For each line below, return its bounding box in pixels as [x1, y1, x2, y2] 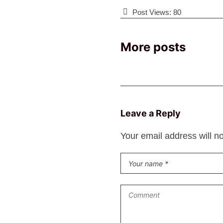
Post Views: [132, 8, 171, 17]
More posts [120, 40, 186, 55]
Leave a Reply [120, 108, 181, 119]
